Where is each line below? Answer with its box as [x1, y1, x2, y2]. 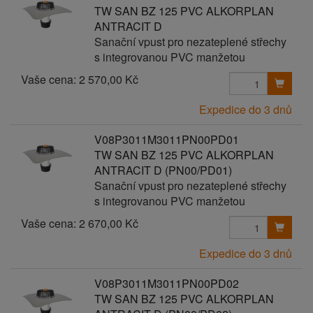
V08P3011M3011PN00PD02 [94, 275, 239, 291]
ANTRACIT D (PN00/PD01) [94, 162, 232, 178]
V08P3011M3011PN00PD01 [94, 131, 239, 147]
